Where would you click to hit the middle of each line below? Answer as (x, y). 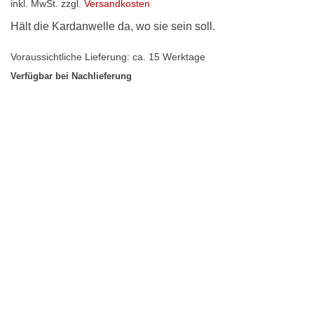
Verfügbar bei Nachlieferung (71, 76)
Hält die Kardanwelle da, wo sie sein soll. (113, 26)
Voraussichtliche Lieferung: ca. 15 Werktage (108, 57)
